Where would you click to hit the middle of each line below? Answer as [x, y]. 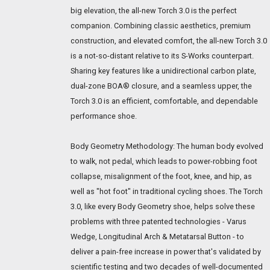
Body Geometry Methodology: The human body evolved [167, 146]
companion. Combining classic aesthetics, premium [161, 25]
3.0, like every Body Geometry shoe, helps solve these [163, 206]
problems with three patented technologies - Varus [159, 221]
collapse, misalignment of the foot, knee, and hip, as [161, 176]
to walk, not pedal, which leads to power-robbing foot [164, 161]
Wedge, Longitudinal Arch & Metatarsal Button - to [157, 236]
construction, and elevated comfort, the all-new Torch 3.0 [169, 40]
